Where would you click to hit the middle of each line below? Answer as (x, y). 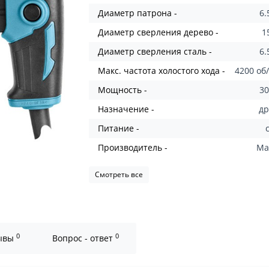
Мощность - (123, 90)
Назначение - (126, 109)
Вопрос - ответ (84, 238)
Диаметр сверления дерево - (159, 32)
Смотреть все (119, 174)
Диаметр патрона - (138, 13)
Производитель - (133, 147)
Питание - (119, 128)
